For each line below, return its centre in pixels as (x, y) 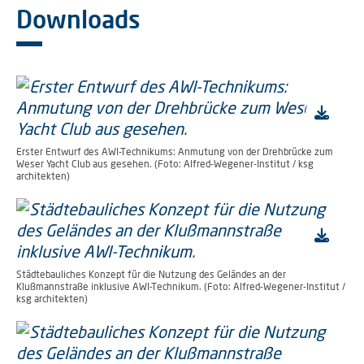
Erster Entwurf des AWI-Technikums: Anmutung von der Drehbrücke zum (175, 152)
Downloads (78, 19)
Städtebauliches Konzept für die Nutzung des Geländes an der (151, 274)
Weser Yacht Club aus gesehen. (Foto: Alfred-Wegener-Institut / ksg (165, 164)
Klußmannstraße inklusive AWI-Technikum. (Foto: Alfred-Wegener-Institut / (181, 286)
